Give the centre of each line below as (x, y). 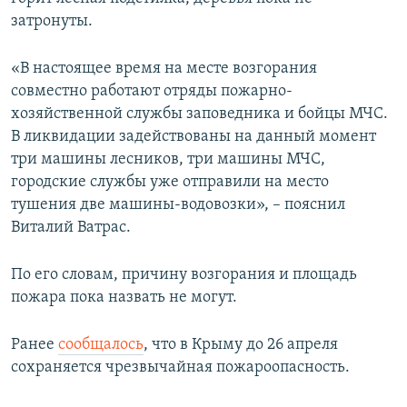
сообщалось (101, 345)
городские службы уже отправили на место (170, 183)
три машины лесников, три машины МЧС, (168, 160)
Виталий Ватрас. (71, 228)
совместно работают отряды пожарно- (152, 92)
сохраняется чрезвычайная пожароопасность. (180, 368)
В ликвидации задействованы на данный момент (194, 137)
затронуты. (52, 22)
